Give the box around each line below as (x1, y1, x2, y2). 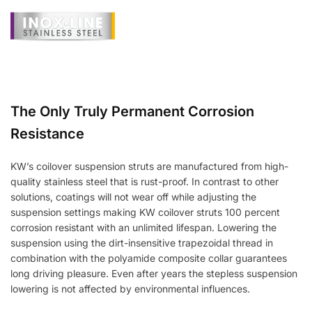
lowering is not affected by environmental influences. (10, 283, 250, 295)
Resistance (10, 125, 84, 143)
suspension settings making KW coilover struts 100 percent (10, 206, 280, 219)
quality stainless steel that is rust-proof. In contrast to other (10, 175, 279, 188)
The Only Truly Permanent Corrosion (10, 103, 254, 120)
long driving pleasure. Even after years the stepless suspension (10, 267, 297, 280)
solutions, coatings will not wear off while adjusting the (10, 191, 256, 203)
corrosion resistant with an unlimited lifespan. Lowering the (10, 221, 276, 234)
